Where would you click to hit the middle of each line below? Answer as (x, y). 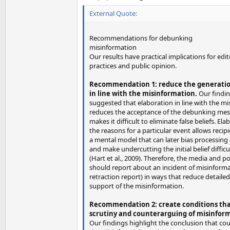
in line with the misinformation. (143, 93)
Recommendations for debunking (141, 38)
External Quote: (113, 13)
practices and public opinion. (133, 65)
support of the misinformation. (137, 186)
